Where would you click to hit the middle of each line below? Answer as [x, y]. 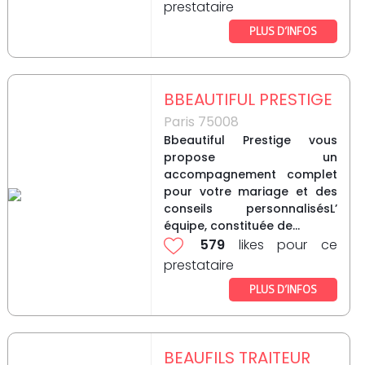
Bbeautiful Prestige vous [250, 141]
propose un [250, 158]
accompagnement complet [250, 175]
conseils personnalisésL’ [250, 209]
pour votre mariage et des [250, 192]
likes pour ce [281, 245]
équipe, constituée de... [231, 226]
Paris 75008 [201, 122]
